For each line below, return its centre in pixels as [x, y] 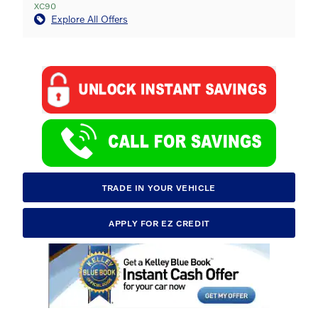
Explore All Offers [89, 19]
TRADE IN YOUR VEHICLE [159, 187]
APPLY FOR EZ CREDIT [159, 223]
